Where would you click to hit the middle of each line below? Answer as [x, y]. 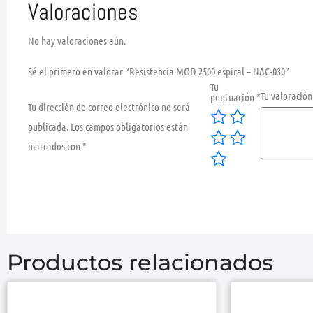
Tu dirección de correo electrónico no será [109, 107]
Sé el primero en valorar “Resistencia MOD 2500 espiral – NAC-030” [159, 71]
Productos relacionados [140, 262]
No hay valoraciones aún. [77, 40]
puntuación [234, 97]
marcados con [55, 146]
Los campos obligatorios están [129, 126]
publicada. [48, 126]
